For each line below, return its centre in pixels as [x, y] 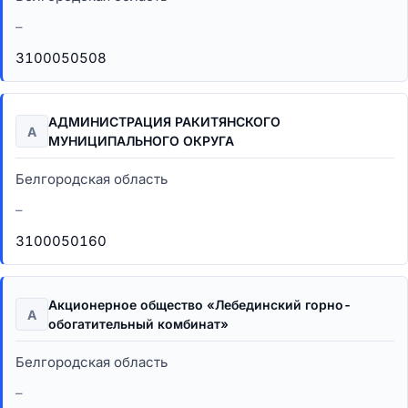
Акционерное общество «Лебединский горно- [200, 305]
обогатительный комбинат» [138, 324]
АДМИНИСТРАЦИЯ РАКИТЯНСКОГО [164, 122]
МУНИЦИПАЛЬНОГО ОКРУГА [141, 141]
